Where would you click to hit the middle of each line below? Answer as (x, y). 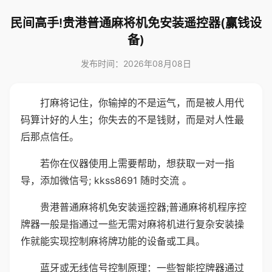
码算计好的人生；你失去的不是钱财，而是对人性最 (132, 120)
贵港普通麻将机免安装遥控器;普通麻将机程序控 (143, 207)
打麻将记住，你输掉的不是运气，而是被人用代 (142, 103)
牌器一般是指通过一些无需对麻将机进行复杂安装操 (132, 224)
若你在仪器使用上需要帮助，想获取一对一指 (137, 163)
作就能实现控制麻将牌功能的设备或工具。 (113, 241)
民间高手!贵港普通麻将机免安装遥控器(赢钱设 (136, 23)
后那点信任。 (50, 137)
